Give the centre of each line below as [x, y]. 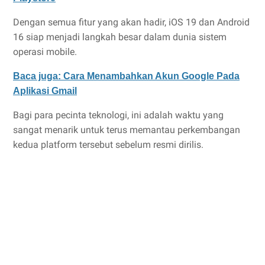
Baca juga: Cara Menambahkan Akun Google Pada [126, 76]
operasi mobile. [45, 52]
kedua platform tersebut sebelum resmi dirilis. [108, 145]
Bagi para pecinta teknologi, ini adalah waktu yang [118, 115]
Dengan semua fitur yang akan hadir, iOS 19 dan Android [131, 22]
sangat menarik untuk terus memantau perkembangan [127, 130]
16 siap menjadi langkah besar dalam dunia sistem [120, 37]
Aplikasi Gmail [45, 91]
